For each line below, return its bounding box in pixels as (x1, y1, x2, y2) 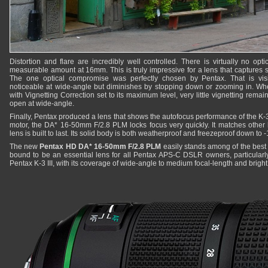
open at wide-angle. (10, 99, 74, 108)
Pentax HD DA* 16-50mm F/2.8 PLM (39, 142, 162, 151)
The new (10, 142, 40, 151)
